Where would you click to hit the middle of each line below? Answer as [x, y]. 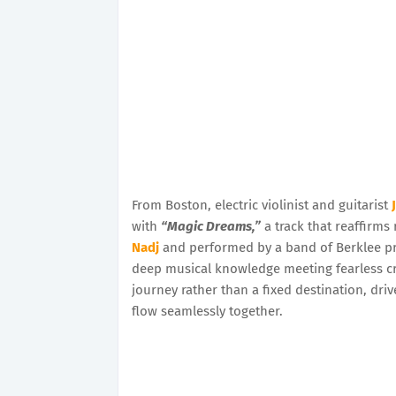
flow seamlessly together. [207, 311]
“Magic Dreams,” [211, 226]
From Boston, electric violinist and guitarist [262, 205]
